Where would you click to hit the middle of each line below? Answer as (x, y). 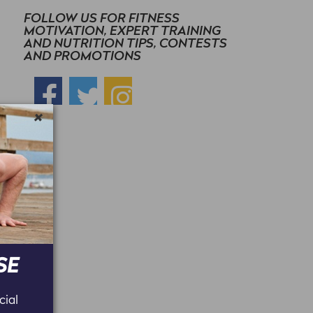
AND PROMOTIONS (82, 57)
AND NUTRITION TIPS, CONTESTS (125, 44)
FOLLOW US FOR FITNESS (102, 19)
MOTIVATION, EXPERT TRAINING (122, 31)
